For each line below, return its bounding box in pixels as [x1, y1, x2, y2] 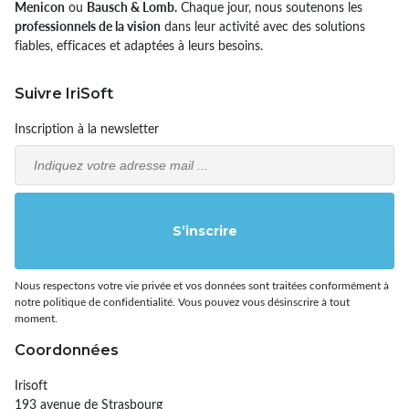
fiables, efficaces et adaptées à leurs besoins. [15, 36, 263, 54]
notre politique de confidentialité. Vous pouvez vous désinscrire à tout [15, 293, 350, 309]
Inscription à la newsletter [15, 119, 159, 137]
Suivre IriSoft [15, 84, 113, 102]
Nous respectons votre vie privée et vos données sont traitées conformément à [15, 277, 389, 292]
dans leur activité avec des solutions [161, 16, 365, 35]
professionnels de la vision [15, 16, 161, 35]
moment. [15, 309, 58, 325]
